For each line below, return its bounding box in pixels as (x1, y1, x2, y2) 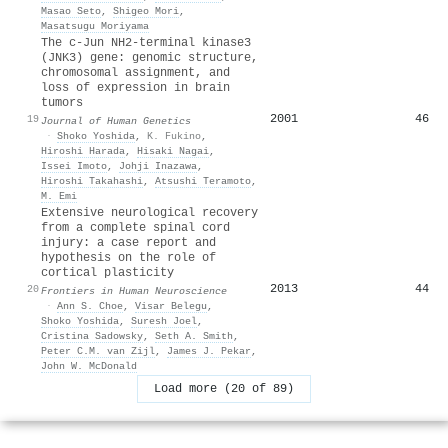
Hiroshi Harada (41, 144, 125, 157)
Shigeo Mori (113, 4, 179, 17)
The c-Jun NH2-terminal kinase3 (41, 35, 251, 50)
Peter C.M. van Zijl (41, 344, 155, 357)
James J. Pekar (167, 344, 251, 357)
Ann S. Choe (57, 299, 123, 312)
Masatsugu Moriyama (41, 19, 149, 32)
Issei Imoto (41, 159, 107, 172)
